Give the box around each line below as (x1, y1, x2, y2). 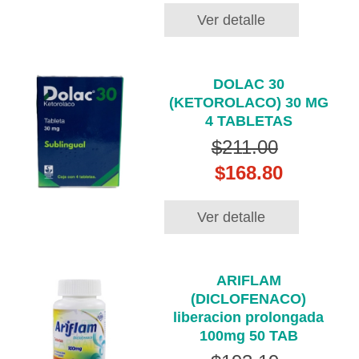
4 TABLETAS (204, 112, 292, 129)
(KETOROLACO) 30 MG (168, 94, 329, 111)
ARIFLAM (216, 272, 281, 289)
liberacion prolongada (173, 309, 325, 326)
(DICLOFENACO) (191, 291, 307, 308)
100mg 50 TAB (199, 328, 298, 345)
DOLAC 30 (212, 75, 284, 92)
